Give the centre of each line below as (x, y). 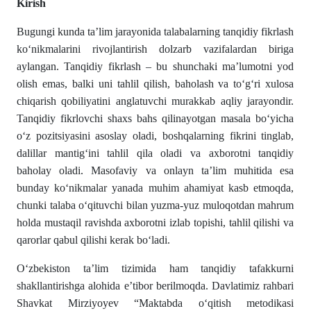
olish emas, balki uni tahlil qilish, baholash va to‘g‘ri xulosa (155, 84)
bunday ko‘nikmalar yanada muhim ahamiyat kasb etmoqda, (155, 188)
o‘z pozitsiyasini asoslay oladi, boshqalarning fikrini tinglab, (155, 136)
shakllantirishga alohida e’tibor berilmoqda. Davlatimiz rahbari (155, 286)
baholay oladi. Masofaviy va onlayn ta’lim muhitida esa (155, 170)
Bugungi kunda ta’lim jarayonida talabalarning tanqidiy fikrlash (155, 32)
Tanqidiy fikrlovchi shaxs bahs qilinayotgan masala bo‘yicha (155, 118)
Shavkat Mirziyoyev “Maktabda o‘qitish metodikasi (155, 303)
